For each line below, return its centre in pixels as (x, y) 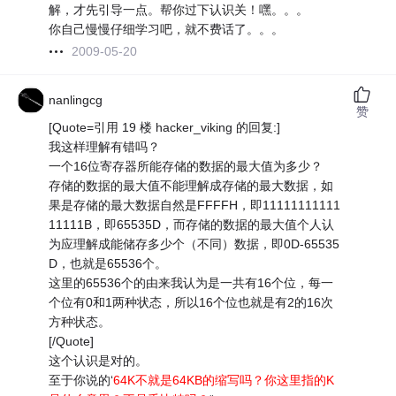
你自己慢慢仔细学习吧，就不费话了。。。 (167, 30)
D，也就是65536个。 (108, 264)
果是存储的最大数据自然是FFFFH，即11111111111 (195, 206)
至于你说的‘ (81, 381)
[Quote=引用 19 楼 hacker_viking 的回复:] (165, 128)
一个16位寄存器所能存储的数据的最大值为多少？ (186, 167)
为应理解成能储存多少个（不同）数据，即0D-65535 (194, 244)
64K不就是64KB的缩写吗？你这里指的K (224, 381)
